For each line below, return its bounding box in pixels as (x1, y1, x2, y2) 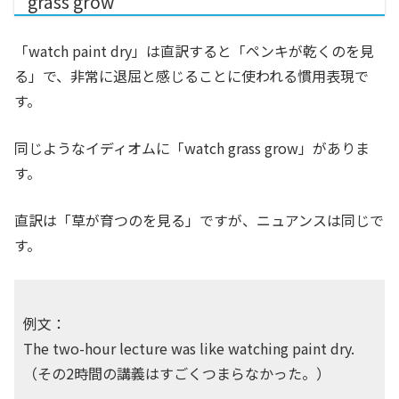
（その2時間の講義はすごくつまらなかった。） (23, 362, 330, 385)
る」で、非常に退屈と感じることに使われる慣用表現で (14, 65, 369, 87)
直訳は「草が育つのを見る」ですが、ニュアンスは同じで (14, 209, 384, 232)
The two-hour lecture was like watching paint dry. (23, 338, 354, 360)
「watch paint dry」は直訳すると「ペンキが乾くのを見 (14, 40, 374, 62)
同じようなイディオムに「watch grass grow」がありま (14, 137, 370, 159)
